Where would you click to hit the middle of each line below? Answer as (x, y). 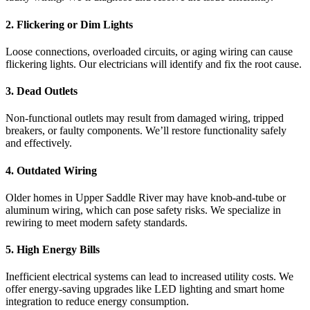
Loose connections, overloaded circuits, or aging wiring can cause (149, 51)
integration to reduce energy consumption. (97, 302)
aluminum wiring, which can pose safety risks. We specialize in (143, 210)
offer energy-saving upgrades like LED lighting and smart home (145, 289)
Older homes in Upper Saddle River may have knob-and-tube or (146, 197)
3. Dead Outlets (42, 91)
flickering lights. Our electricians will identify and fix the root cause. (154, 64)
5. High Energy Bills (53, 250)
